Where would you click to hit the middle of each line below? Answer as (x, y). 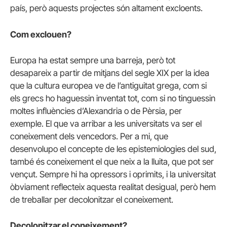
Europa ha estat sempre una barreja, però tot (93, 60)
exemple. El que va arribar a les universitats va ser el (106, 123)
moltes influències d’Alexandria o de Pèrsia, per (96, 111)
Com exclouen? (41, 34)
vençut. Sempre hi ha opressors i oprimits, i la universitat (113, 174)
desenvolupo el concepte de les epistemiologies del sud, (113, 149)
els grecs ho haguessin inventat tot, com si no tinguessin (113, 98)
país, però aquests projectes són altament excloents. (106, 8)
